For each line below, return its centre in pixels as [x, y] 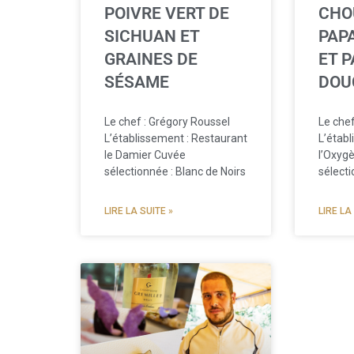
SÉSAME [141, 83]
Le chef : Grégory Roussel [167, 122]
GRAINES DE [151, 60]
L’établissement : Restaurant [176, 139]
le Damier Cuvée [145, 155]
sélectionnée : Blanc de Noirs [175, 172]
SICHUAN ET [152, 37]
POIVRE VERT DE [167, 14]
